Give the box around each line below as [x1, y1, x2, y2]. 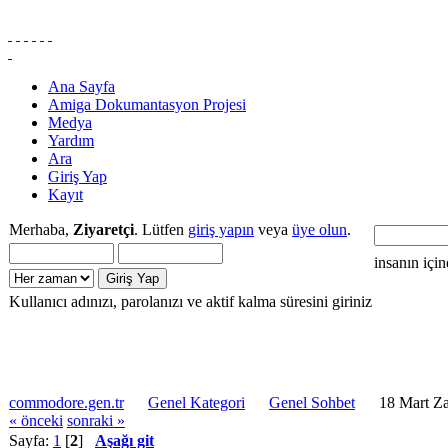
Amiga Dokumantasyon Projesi [48, 96, 246, 113]
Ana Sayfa [48, 78, 115, 95]
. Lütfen [134, 221, 188, 238]
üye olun [292, 221, 347, 238]
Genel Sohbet [269, 394, 355, 411]
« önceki [9, 412, 63, 429]
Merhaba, [9, 221, 73, 238]
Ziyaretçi [73, 221, 134, 238]
